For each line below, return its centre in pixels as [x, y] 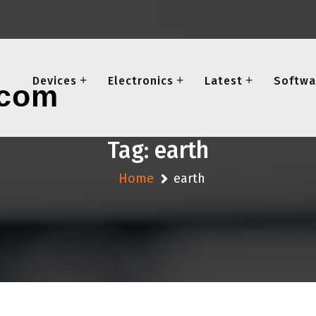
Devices [54, 81]
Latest [223, 81]
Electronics [140, 81]
